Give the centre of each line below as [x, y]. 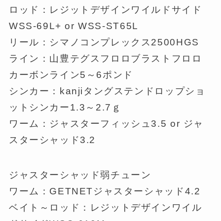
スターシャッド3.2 [52, 140]
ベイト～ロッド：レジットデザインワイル [105, 207]
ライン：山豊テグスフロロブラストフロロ [105, 59]
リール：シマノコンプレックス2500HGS [104, 42]
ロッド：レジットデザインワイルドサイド [105, 10]
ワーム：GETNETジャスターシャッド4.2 [105, 191]
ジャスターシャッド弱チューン [80, 175]
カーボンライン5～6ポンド [71, 75]
